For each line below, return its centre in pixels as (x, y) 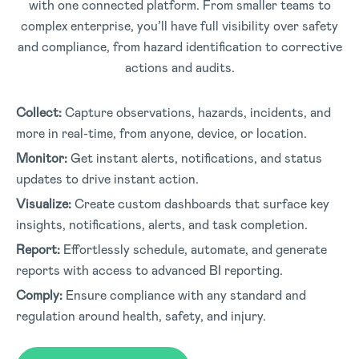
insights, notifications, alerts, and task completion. (162, 224)
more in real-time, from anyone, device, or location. (161, 133)
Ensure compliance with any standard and (184, 295)
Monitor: (42, 158)
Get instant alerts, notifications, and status (195, 158)
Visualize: (44, 204)
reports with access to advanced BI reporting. (149, 270)
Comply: (39, 295)
